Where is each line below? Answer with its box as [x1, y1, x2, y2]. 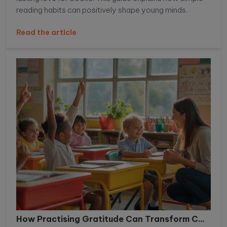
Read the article [16, 28, 77, 37]
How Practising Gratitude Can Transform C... [16, 214, 205, 224]
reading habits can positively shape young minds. [16, 5, 187, 15]
